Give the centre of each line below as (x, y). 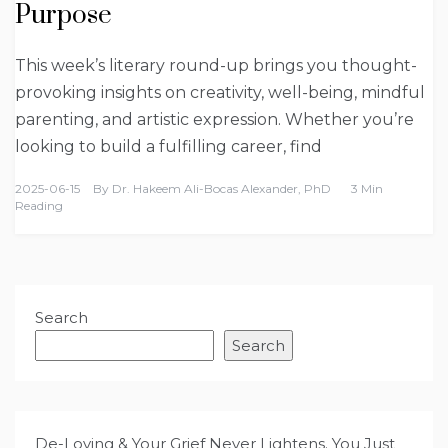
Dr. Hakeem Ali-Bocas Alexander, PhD (221, 189)
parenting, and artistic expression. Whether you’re (214, 120)
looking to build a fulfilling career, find (168, 147)
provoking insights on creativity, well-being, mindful (220, 93)
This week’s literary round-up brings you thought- (216, 66)
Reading (39, 206)
